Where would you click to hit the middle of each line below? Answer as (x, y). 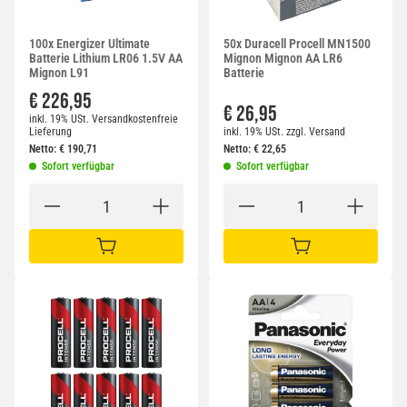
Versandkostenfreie (135, 119)
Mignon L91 (59, 73)
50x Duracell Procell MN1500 (297, 44)
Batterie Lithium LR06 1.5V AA (106, 59)
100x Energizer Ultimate (89, 44)
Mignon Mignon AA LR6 (283, 59)
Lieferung (50, 132)
